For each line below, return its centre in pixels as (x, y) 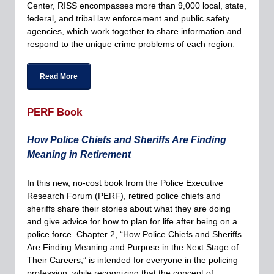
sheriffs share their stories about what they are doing (129, 209)
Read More (59, 76)
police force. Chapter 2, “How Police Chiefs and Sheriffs (134, 234)
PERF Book (54, 112)
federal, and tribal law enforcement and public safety (128, 18)
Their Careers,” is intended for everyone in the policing (132, 260)
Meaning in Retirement (79, 154)
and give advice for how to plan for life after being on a (132, 221)
